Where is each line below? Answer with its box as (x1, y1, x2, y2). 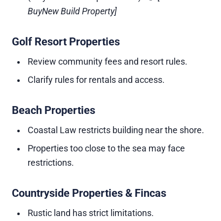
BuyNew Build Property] (28, 6, 117, 16)
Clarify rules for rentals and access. (28, 75, 165, 85)
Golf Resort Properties (12, 36, 120, 48)
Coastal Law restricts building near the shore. (28, 125, 204, 135)
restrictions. (28, 158, 74, 168)
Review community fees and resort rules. (28, 57, 187, 67)
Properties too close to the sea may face (28, 144, 185, 153)
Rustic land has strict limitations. (28, 208, 154, 218)
